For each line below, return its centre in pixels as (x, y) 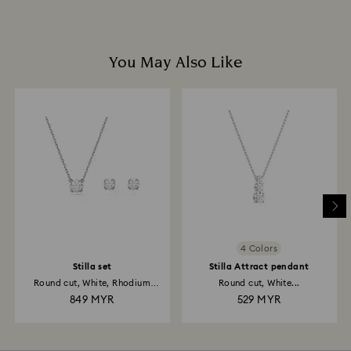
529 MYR (259, 300)
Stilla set (92, 267)
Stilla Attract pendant (259, 267)
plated (92, 293)
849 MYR (92, 300)
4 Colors (259, 248)
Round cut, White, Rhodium (92, 283)
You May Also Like (175, 63)
